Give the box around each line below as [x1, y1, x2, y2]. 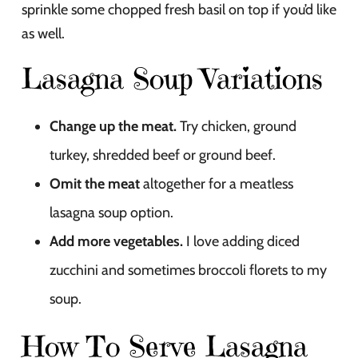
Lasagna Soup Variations [22, 60, 323, 97]
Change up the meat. [50, 117, 177, 135]
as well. [22, 24, 65, 42]
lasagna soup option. [50, 203, 173, 221]
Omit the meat [50, 174, 140, 193]
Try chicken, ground [177, 117, 296, 135]
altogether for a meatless [140, 174, 293, 193]
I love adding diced [183, 232, 300, 250]
